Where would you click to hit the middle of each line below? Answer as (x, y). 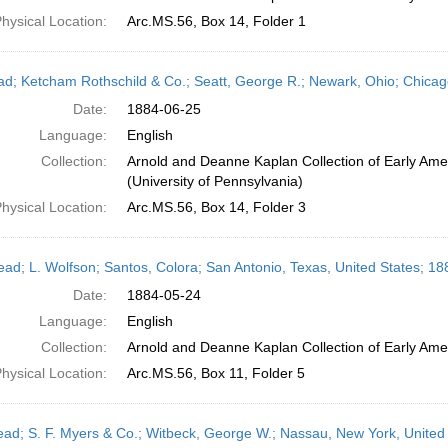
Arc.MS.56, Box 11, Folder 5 (215, 373)
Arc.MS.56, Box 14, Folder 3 (216, 207)
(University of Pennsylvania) (214, 181)
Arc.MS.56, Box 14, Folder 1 (216, 21)
